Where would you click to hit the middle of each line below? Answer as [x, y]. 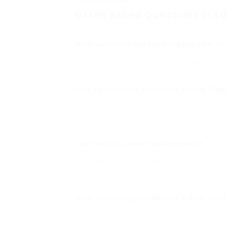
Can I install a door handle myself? [139, 143]
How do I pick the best [118, 89]
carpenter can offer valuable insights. [144, 117]
